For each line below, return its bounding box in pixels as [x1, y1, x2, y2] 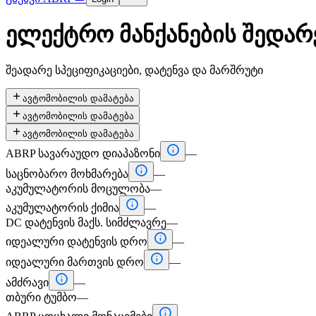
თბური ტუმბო [6, 291, 77, 303]
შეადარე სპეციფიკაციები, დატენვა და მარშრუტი [6, 63, 263, 76]
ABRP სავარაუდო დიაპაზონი [6, 147, 160, 159]
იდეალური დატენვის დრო [6, 235, 147, 248]
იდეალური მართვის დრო [6, 255, 144, 268]
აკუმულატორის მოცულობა [6, 182, 150, 195]
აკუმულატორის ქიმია [6, 201, 119, 214]
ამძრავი [6, 276, 49, 288]
